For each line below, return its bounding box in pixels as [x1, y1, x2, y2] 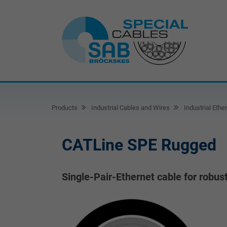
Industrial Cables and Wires [90, 104, 170, 111]
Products [52, 104, 78, 111]
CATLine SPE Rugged [62, 135, 216, 155]
